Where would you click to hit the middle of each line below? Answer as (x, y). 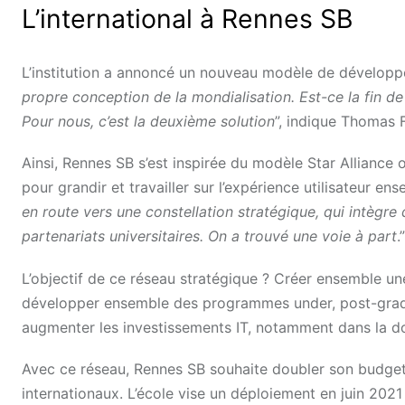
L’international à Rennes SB (188, 18)
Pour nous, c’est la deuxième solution (148, 122)
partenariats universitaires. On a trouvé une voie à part (209, 236)
